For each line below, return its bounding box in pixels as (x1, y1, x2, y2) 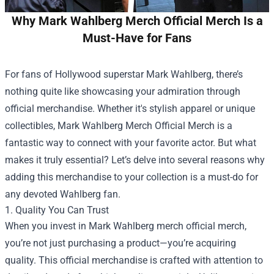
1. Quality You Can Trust (5, 204, 109, 216)
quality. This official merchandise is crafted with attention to (5, 254, 263, 266)
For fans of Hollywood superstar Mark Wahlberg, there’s (5, 68, 243, 80)
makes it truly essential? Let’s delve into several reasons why (5, 154, 265, 166)
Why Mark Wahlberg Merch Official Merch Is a (11, 13, 263, 28)
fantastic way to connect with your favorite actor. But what (5, 137, 256, 149)
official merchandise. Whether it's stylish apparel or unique (5, 103, 255, 114)
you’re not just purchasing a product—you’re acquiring (5, 237, 236, 249)
